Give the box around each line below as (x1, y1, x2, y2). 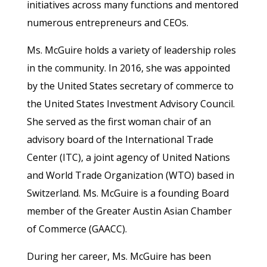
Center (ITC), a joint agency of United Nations (26, 151, 230, 164)
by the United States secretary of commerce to (26, 79, 234, 93)
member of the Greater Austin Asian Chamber (26, 204, 232, 218)
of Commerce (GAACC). (26, 222, 127, 236)
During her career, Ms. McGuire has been (26, 250, 211, 263)
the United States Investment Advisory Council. (26, 97, 235, 111)
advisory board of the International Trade (26, 133, 213, 147)
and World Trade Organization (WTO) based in (26, 169, 234, 182)
